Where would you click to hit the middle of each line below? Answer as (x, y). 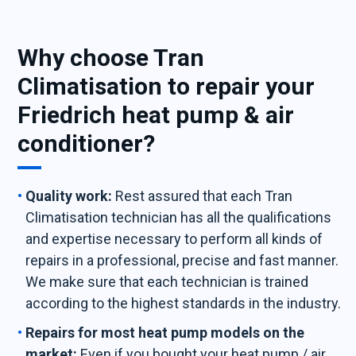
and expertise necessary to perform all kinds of (174, 239)
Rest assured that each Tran (203, 196)
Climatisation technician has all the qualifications (179, 217)
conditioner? (87, 143)
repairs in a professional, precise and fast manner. (182, 260)
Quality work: (69, 196)
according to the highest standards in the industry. (184, 303)
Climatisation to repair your (166, 86)
